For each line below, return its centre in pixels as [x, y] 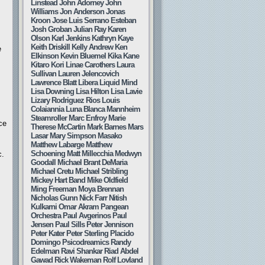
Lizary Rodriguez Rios [65, 100]
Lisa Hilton [92, 91]
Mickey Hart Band [58, 180]
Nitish [118, 198]
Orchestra [46, 216]
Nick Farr [93, 198]
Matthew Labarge [57, 145]
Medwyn [128, 153]
